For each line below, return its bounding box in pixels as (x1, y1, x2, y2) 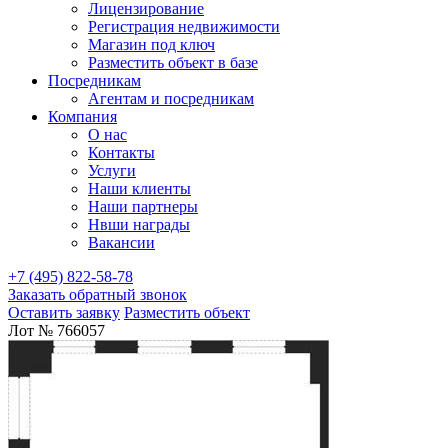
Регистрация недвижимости (88, 18, 280, 35)
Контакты (88, 144, 155, 161)
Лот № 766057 (8, 322, 105, 339)
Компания (48, 108, 117, 125)
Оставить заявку (8, 304, 120, 321)
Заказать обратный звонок (8, 286, 187, 303)
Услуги (88, 162, 136, 179)
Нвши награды (88, 216, 190, 233)
